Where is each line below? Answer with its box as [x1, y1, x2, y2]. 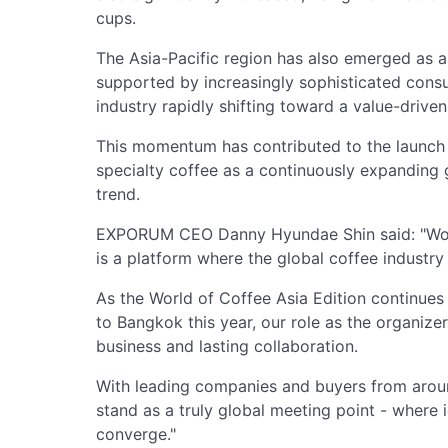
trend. [96, 184, 140, 205]
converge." [96, 424, 176, 445]
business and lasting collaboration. [96, 336, 358, 357]
